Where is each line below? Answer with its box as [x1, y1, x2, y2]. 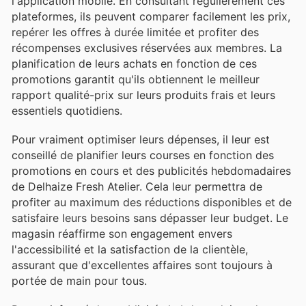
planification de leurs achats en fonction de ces [12, 56, 257, 70]
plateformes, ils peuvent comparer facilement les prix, [12, 9, 290, 23]
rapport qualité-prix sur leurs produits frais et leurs [12, 87, 275, 102]
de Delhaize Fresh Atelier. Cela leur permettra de [12, 180, 262, 194]
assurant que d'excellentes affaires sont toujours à [12, 258, 273, 273]
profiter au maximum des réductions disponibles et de [12, 195, 292, 210]
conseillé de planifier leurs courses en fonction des [12, 148, 274, 163]
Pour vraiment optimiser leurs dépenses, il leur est [12, 133, 270, 147]
